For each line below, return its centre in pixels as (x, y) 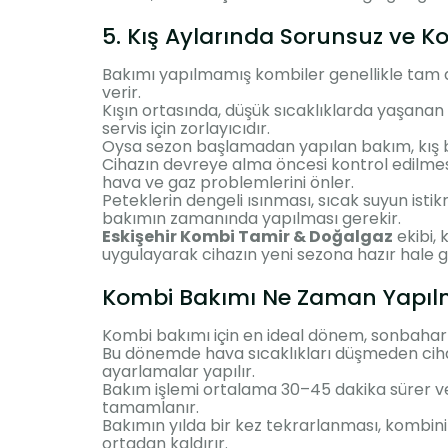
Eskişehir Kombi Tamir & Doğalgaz (247, 236)
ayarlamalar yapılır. (178, 371)
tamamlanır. (150, 407)
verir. (121, 92)
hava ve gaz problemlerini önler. (228, 182)
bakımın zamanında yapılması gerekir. (251, 218)
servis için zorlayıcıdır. (186, 128)
